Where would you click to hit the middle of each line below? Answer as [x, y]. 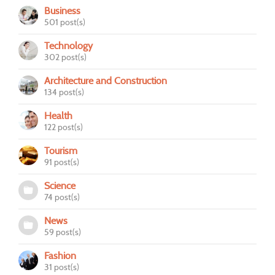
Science [60, 186]
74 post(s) [62, 197]
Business [62, 11]
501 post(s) [65, 22]
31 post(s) [62, 267]
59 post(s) [63, 232]
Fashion [60, 256]
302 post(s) [65, 57]
